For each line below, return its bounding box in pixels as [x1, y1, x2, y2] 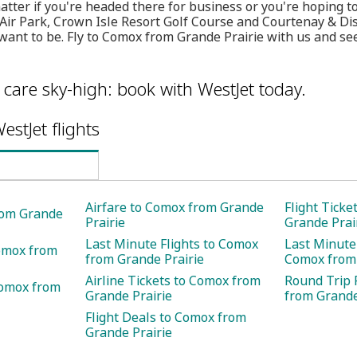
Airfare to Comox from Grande [85, 198, 264, 216]
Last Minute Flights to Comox [85, 235, 258, 253]
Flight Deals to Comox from [85, 308, 246, 326]
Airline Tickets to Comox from [85, 272, 261, 289]
